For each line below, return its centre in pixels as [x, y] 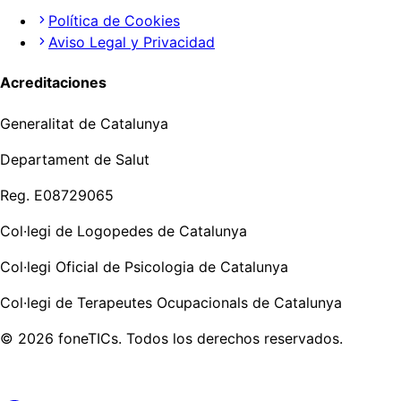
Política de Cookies [114, 21]
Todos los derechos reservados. [235, 338]
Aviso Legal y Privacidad [132, 43]
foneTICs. [90, 338]
